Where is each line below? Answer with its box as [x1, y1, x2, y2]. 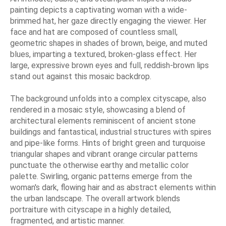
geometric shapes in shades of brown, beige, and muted [10, 38, 207, 48]
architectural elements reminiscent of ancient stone [10, 116, 196, 126]
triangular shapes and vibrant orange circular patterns [10, 149, 198, 159]
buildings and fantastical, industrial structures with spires [10, 127, 211, 137]
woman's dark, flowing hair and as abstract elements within [10, 182, 216, 192]
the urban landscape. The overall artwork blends [10, 193, 180, 203]
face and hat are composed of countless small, [10, 27, 178, 37]
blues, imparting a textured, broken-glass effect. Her [10, 49, 197, 59]
